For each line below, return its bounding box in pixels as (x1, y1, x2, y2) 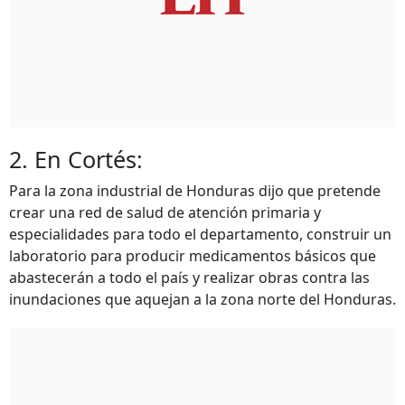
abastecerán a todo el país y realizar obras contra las (9, 268, 370, 287)
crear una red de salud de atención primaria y (9, 202, 321, 222)
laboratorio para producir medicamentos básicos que (9, 246, 376, 266)
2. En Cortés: (9, 144, 143, 174)
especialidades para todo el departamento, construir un (9, 224, 391, 244)
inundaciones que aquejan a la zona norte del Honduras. (9, 289, 396, 309)
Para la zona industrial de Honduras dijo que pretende (9, 181, 381, 201)
